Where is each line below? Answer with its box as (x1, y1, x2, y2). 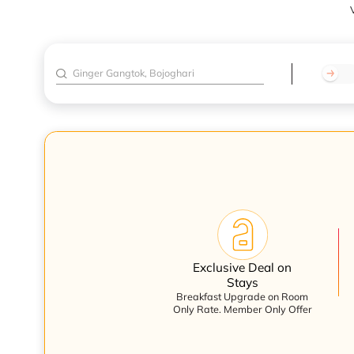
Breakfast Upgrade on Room (176, 290, 309, 303)
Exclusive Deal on (193, 260, 292, 276)
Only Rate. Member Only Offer (172, 303, 312, 316)
